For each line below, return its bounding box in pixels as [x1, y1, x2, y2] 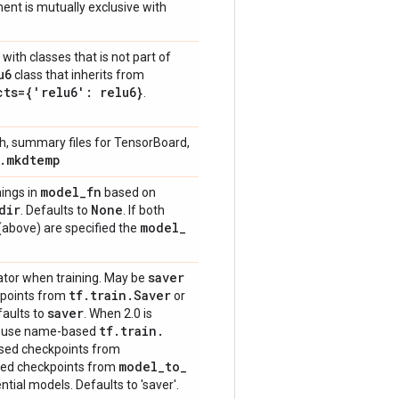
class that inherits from [12, 68, 144, 82]
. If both [123, 203, 165, 217]
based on [102, 185, 156, 199]
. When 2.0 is [84, 306, 152, 321]
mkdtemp [6, 151, 61, 168]
